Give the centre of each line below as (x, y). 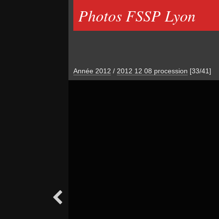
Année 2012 (92, 71)
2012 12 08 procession (152, 71)
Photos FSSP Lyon (137, 15)
